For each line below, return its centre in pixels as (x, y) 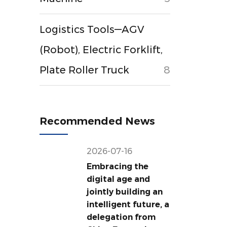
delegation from (121, 217)
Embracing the (117, 166)
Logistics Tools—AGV (92, 29)
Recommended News (98, 121)
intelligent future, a (128, 204)
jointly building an (124, 192)
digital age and (118, 179)
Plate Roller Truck (85, 70)
